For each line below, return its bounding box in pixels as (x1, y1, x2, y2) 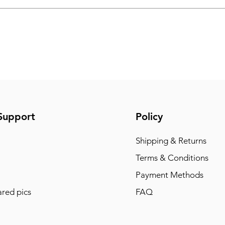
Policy (135, 110, 163, 123)
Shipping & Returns (135, 136, 206, 146)
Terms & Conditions (135, 153, 208, 163)
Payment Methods (135, 170, 205, 180)
